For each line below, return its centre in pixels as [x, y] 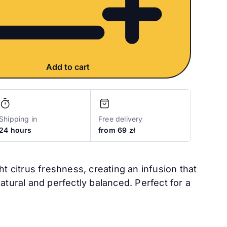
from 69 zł [117, 130]
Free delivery [120, 119]
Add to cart [68, 67]
